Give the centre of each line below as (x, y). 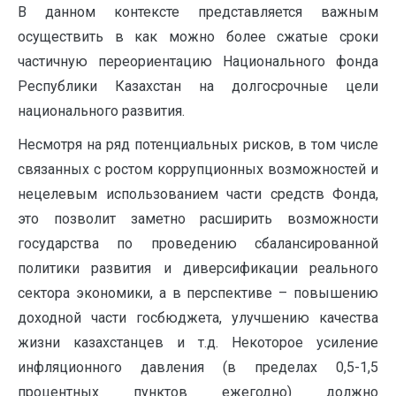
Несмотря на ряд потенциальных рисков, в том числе (198, 145)
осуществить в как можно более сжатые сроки (198, 37)
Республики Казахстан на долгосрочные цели (198, 87)
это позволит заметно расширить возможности (198, 219)
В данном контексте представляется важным (198, 12)
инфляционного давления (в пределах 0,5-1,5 (198, 368)
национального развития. (101, 111)
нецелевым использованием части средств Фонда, (198, 194)
